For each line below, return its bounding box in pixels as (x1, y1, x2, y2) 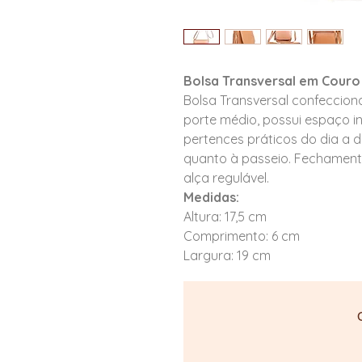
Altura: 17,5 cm (183, 208, 267, 225)
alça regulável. (183, 170, 272, 186)
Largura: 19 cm (183, 247, 271, 263)
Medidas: (183, 189, 239, 205)
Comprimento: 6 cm (183, 228, 300, 244)
